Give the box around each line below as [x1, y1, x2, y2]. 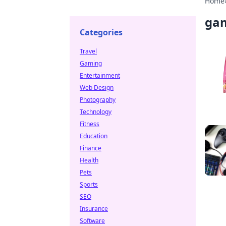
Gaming [80, 59, 102, 68]
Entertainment [80, 71, 120, 80]
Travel [80, 47, 97, 55]
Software [80, 216, 105, 225]
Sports [80, 180, 98, 189]
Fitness [80, 120, 99, 128]
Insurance [80, 204, 108, 213]
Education [80, 132, 107, 140]
